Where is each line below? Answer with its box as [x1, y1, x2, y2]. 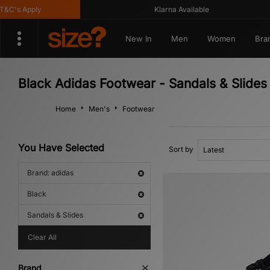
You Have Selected [18, 142, 104, 154]
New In [125, 34, 152, 43]
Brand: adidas [27, 168, 74, 177]
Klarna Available [140, 5, 196, 14]
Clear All [28, 233, 57, 242]
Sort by [169, 145, 193, 154]
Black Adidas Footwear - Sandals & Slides [18, 76, 267, 91]
